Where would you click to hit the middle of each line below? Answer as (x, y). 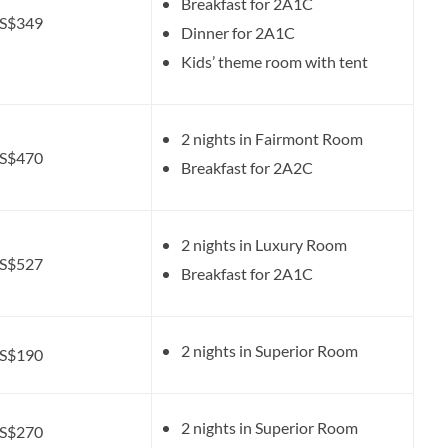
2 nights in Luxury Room (264, 244)
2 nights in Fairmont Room (272, 138)
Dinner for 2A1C (238, 32)
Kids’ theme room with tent (274, 61)
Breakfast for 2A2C (247, 167)
